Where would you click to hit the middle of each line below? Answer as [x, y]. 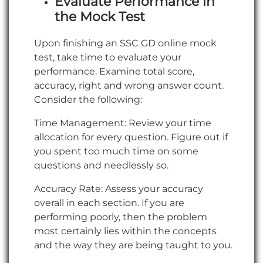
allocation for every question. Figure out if [131, 137]
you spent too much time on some [116, 151]
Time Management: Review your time [123, 123]
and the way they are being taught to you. [133, 245]
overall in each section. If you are [109, 203]
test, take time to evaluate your [108, 57]
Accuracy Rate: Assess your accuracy [119, 188]
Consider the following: [88, 99]
